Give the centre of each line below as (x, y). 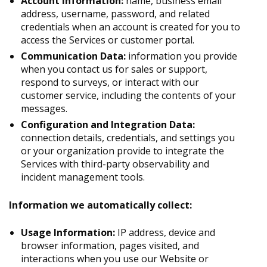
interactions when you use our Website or (115, 259)
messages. (44, 109)
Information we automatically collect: (100, 205)
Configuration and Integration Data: (108, 125)
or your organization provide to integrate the (122, 151)
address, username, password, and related (115, 14)
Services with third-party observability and (115, 164)
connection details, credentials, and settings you (128, 138)
